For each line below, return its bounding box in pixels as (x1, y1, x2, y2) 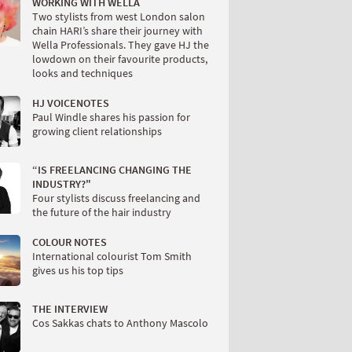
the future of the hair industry (32, 205, 171, 220)
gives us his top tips (32, 263, 123, 278)
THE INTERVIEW (32, 302, 108, 317)
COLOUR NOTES (32, 235, 107, 250)
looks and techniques (32, 66, 133, 81)
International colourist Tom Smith (32, 249, 192, 264)
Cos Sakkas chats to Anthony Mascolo (32, 316, 208, 331)
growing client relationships (32, 124, 162, 139)
